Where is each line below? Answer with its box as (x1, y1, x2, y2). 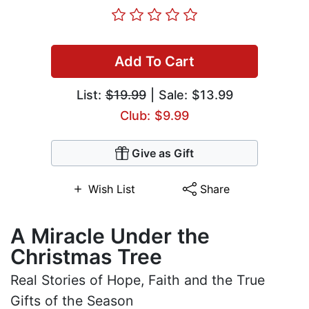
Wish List (88, 182, 135, 197)
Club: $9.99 (120, 108, 189, 123)
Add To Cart (114, 53, 195, 70)
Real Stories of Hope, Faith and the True (10, 272, 265, 289)
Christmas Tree (10, 244, 162, 270)
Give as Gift (132, 146, 194, 161)
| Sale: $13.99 (146, 88, 233, 103)
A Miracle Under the (10, 223, 210, 249)
